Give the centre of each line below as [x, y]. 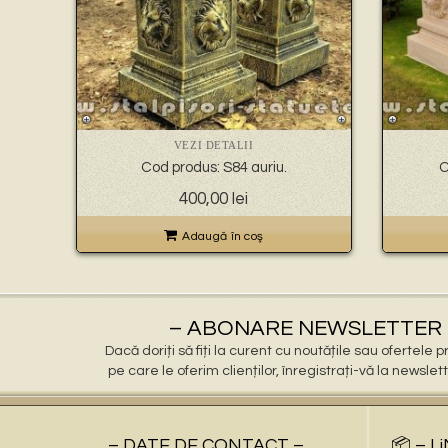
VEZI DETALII [213, 145]
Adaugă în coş [223, 237]
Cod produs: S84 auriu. [213, 168]
